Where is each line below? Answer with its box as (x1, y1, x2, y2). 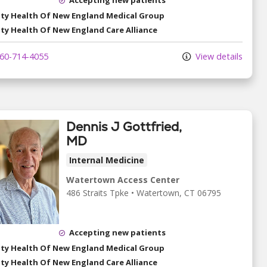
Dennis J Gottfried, (66, 119, 182, 135)
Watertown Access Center (66, 174, 179, 186)
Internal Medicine (69, 154, 144, 166)
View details (193, 50, 243, 62)
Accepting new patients (69, 227, 166, 238)
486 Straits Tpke (66, 187, 129, 199)
